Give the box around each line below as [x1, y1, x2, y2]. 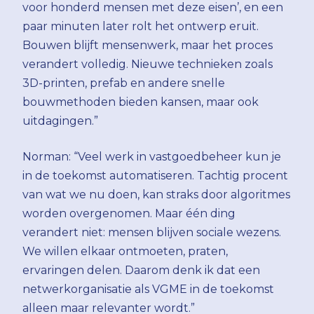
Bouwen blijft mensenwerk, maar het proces [22, 38, 273, 52]
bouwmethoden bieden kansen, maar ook [22, 95, 259, 109]
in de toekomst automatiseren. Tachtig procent [22, 168, 288, 182]
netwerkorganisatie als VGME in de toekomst [22, 282, 274, 296]
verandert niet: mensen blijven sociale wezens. [22, 225, 281, 239]
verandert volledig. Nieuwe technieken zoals [22, 57, 273, 71]
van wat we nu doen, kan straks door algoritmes [22, 187, 290, 201]
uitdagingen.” [22, 114, 98, 128]
